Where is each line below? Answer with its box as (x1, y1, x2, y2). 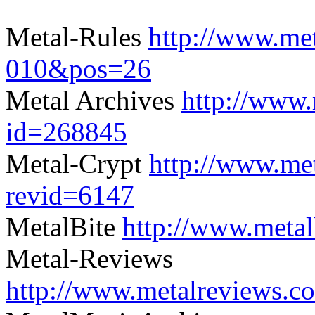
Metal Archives (6, 84, 181, 115)
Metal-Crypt (6, 148, 149, 179)
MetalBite (6, 211, 122, 242)
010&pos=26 (6, 53, 151, 84)
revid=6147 (6, 179, 134, 210)
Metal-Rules (6, 21, 148, 52)
